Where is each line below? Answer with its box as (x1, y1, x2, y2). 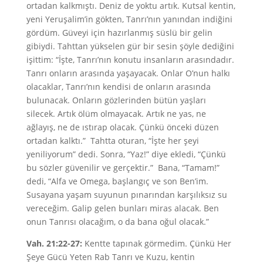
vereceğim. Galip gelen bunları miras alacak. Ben (26, 203, 219, 214)
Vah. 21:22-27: (26, 238, 82, 249)
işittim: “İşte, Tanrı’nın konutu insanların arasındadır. (26, 54, 234, 65)
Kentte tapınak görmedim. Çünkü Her (82, 238, 231, 249)
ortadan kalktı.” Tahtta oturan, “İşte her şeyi (26, 135, 199, 146)
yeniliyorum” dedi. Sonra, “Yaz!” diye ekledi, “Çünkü (26, 149, 226, 160)
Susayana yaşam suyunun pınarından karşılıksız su (26, 189, 227, 200)
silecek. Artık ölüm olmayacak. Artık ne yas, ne (26, 108, 206, 119)
